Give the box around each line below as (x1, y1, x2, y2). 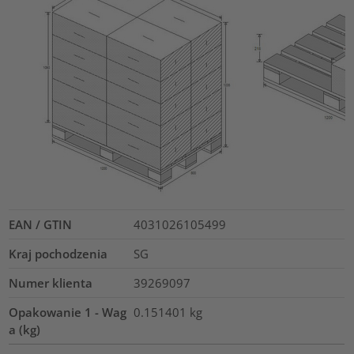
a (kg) (9, 322, 41, 338)
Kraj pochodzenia (9, 246, 108, 262)
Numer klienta (9, 275, 93, 292)
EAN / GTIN (9, 217, 73, 233)
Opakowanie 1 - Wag (9, 304, 127, 321)
